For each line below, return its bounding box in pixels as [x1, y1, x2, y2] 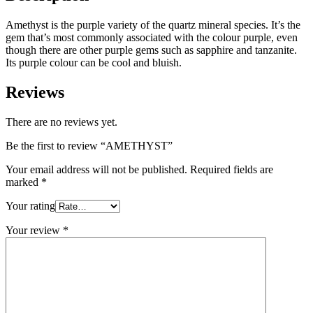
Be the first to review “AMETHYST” [6, 139, 173, 152]
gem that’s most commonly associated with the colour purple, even [6, 31, 298, 44]
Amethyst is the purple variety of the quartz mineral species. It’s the [6, 19, 300, 31]
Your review [6, 224, 63, 236]
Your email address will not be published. [6, 163, 187, 175]
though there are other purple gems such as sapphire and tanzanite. [6, 44, 297, 57]
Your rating [6, 199, 55, 212]
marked [6, 175, 41, 188]
